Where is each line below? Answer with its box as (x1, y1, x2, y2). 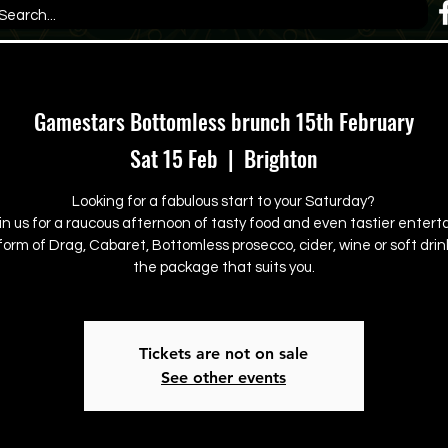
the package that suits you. (132, 259, 315, 275)
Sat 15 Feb (130, 141, 218, 174)
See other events (161, 367, 286, 387)
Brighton (244, 141, 317, 174)
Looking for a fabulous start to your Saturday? (72, 193, 375, 209)
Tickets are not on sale (139, 343, 308, 363)
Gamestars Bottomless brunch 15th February (33, 105, 414, 137)
